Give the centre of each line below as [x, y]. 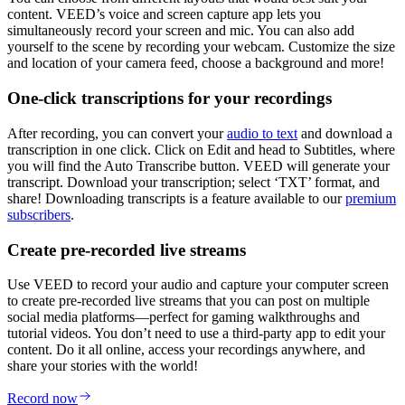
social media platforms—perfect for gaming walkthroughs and [184, 317]
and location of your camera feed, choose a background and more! [196, 63]
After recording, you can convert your [117, 133]
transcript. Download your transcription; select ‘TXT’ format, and [193, 182]
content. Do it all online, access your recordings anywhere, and [186, 350]
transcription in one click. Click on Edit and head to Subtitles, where [201, 149]
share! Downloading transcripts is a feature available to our [176, 198]
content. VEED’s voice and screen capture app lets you [164, 14]
